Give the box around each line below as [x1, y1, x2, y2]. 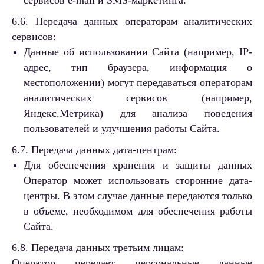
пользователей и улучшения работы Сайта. [24, 123, 220, 135]
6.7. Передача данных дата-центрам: [12, 144, 177, 156]
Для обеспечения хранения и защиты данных [24, 159, 252, 171]
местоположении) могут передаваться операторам [24, 77, 252, 89]
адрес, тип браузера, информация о [24, 61, 252, 74]
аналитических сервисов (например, [24, 92, 252, 104]
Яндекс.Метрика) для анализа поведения [24, 107, 252, 120]
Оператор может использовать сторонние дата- [24, 174, 252, 187]
